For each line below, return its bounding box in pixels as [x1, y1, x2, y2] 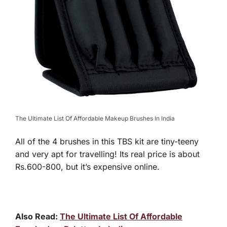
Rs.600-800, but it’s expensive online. [15, 161, 160, 172]
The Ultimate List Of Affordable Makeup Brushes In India [15, 114, 175, 122]
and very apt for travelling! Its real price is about [15, 148, 200, 159]
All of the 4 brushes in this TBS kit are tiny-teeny [15, 136, 199, 146]
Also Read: [15, 211, 60, 221]
